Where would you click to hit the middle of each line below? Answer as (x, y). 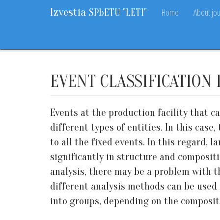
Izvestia (69, 12)
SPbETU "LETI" (118, 13)
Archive (89, 43)
